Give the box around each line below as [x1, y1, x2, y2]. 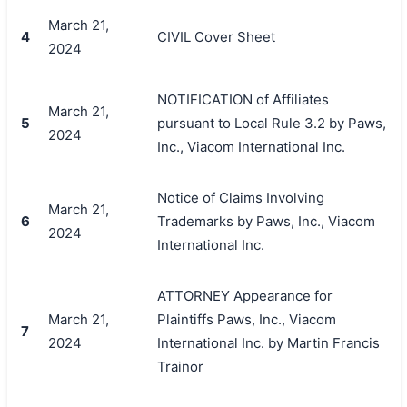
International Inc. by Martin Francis [156, 333, 380, 352]
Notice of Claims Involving [156, 188, 324, 206]
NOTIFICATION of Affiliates [156, 90, 329, 108]
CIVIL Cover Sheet [156, 27, 275, 45]
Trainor [156, 357, 203, 375]
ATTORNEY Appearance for [156, 286, 333, 304]
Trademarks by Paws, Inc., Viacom [156, 212, 375, 230]
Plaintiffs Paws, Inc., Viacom [156, 310, 336, 328]
